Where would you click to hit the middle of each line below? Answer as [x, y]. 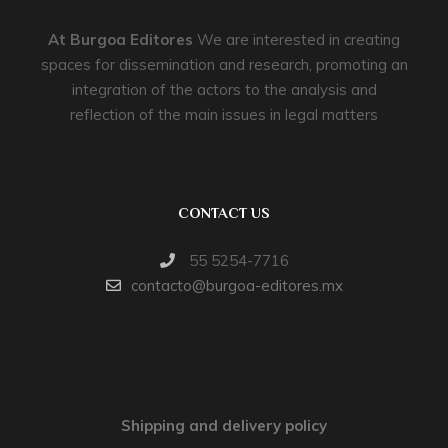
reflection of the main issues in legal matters [224, 114]
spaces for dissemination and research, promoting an [224, 64]
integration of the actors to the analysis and [224, 89]
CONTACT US [224, 212]
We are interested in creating [296, 39]
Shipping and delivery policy [224, 425]
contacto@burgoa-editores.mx [236, 285]
